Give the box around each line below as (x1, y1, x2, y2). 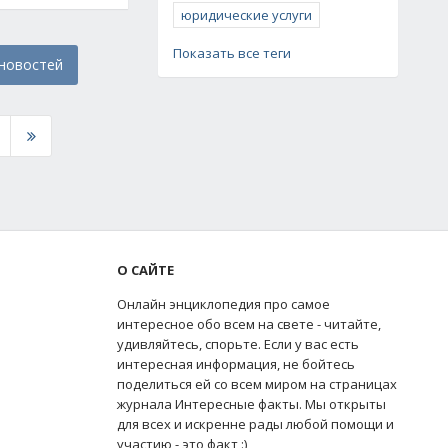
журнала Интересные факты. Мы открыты (117, 394, 387, 413)
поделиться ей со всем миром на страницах (117, 374, 398, 393)
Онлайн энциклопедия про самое (117, 294, 331, 313)
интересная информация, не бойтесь (117, 354, 356, 373)
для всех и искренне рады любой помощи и (117, 414, 395, 433)
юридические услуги (181, 6, 312, 24)
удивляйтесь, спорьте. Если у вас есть (117, 334, 360, 353)
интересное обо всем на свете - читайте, (117, 314, 382, 333)
